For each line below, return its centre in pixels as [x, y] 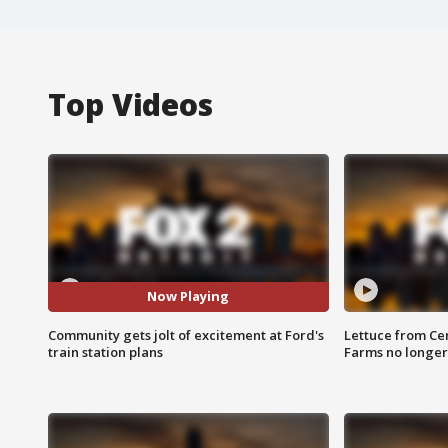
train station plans [105, 351]
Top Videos [130, 104]
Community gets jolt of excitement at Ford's [186, 334]
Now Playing [188, 296]
